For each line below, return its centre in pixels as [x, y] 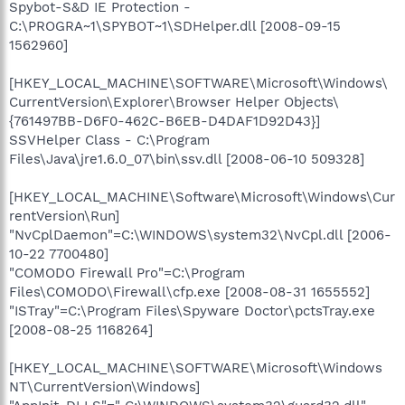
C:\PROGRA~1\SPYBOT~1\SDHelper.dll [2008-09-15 [175, 26]
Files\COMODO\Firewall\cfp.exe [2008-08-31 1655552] [189, 292]
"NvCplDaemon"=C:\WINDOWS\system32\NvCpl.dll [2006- [200, 235]
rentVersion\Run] [64, 216]
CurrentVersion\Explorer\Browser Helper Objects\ [174, 102]
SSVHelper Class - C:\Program [109, 140]
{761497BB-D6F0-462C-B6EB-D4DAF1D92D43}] [165, 121]
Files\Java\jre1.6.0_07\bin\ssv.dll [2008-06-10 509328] [187, 159]
